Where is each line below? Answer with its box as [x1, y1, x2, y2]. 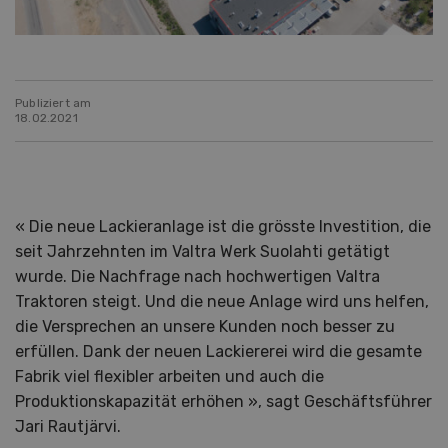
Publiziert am [15, 96, 92, 111]
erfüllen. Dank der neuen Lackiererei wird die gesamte [15, 342, 422, 362]
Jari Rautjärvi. [15, 417, 121, 437]
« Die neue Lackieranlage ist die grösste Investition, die [15, 217, 431, 237]
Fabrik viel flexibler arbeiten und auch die [15, 367, 324, 387]
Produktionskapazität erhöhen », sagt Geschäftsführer [15, 392, 432, 412]
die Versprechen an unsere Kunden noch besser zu [15, 317, 395, 337]
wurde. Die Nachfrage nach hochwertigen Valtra [15, 267, 380, 287]
